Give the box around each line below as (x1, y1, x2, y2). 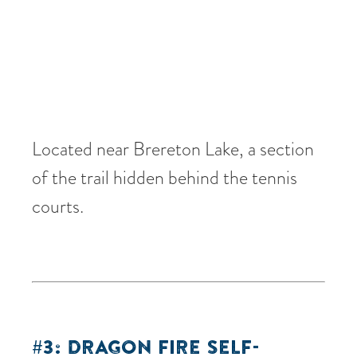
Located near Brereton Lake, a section (32, 134, 314, 163)
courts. (32, 191, 84, 220)
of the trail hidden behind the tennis (32, 163, 297, 191)
